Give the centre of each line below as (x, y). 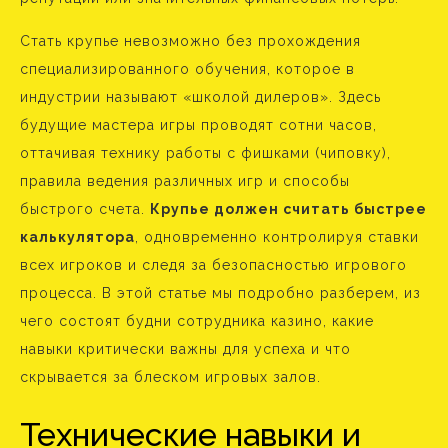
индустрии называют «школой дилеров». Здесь (200, 97)
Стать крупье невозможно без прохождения (190, 41)
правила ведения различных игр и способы (185, 181)
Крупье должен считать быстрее (288, 209)
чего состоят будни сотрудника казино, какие (197, 321)
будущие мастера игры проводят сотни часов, (198, 125)
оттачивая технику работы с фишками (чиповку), (205, 153)
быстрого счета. (85, 209)
